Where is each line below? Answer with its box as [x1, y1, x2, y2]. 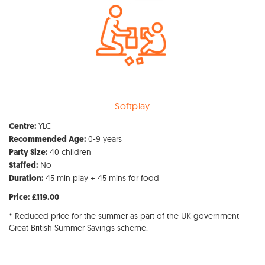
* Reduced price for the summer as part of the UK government [9, 210, 239, 221]
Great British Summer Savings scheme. [9, 222, 148, 233]
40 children [50, 146, 91, 157]
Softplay [115, 99, 150, 112]
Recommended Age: [9, 135, 88, 144]
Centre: [9, 122, 38, 131]
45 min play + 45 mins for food [46, 172, 159, 183]
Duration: [9, 174, 46, 183]
